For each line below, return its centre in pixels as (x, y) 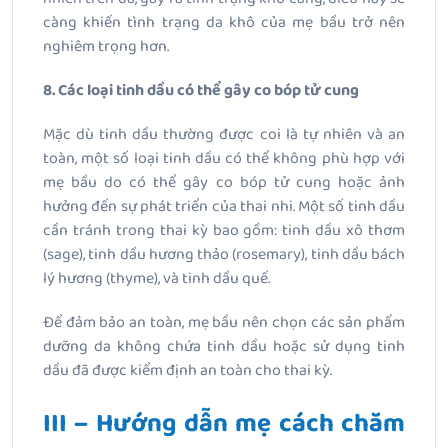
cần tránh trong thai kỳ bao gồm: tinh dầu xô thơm (224, 231)
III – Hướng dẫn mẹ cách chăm (224, 424)
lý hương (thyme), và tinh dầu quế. (156, 279)
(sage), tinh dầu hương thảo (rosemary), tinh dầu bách (224, 255)
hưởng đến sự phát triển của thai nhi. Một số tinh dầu (224, 207)
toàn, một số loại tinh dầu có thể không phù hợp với (224, 159)
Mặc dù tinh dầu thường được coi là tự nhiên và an (224, 135)
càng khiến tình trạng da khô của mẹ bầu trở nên (224, 23)
